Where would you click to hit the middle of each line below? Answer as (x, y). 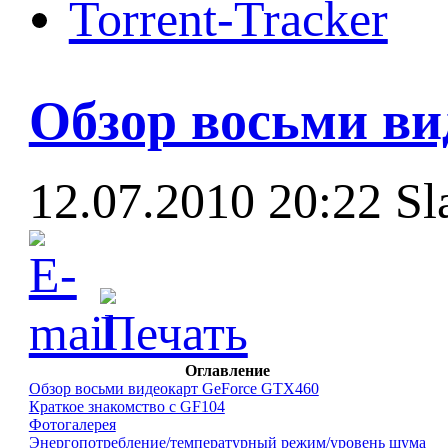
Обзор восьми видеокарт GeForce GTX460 (173, 388)
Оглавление (227, 370)
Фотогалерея (72, 424)
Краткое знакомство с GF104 (126, 406)
